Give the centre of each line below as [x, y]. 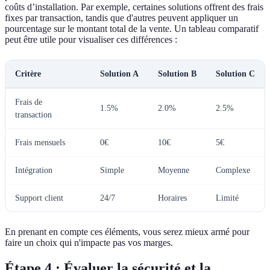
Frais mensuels [40, 143]
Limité [227, 198]
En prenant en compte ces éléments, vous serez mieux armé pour [127, 232]
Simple [112, 171]
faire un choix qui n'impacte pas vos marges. [89, 243]
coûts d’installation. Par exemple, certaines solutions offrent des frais [134, 7]
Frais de [29, 102]
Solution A [119, 74]
